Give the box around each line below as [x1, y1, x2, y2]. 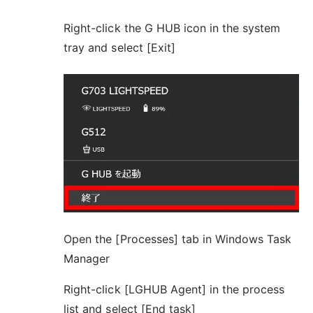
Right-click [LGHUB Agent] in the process [64, 282, 285, 296]
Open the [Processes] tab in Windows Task [64, 231, 292, 246]
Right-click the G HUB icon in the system [64, 20, 281, 35]
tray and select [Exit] [64, 40, 175, 54]
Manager [64, 251, 110, 265]
